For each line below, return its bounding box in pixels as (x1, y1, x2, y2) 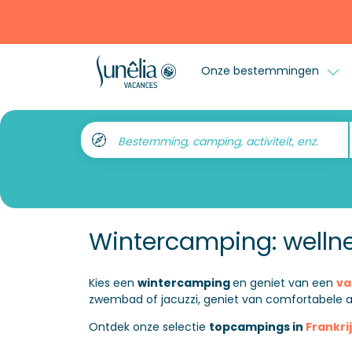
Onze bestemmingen (200, 62, 322, 79)
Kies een (88, 275, 137, 291)
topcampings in (208, 319, 306, 335)
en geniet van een (232, 275, 336, 291)
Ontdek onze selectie (88, 319, 209, 335)
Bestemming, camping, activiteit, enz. (117, 134, 318, 150)
